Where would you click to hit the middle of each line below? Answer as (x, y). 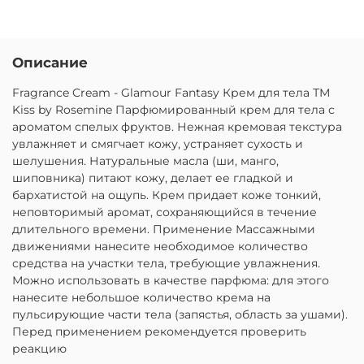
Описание (50, 62)
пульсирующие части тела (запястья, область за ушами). (180, 314)
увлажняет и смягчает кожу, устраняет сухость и (158, 143)
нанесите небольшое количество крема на (141, 297)
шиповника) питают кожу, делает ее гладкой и (153, 178)
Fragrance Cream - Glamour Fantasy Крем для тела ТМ (171, 92)
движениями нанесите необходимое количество (160, 246)
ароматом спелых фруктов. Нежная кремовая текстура (177, 126)
